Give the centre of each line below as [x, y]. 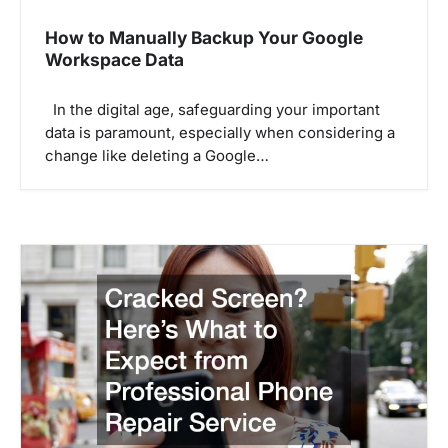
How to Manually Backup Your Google [204, 37]
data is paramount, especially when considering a [220, 133]
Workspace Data [114, 59]
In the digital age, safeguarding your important [212, 110]
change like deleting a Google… [157, 156]
